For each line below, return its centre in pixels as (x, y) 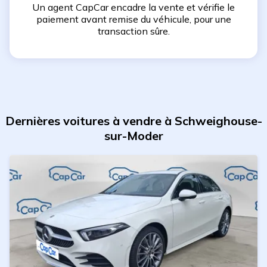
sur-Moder (133, 136)
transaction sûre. (133, 31)
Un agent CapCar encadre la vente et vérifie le (133, 7)
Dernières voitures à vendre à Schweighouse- (133, 121)
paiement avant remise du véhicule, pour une (133, 19)
